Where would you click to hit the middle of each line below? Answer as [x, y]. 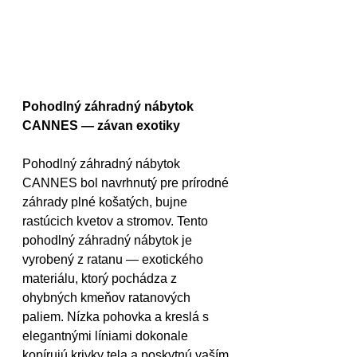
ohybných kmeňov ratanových [108, 298]
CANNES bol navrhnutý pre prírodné [127, 183]
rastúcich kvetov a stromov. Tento [117, 222]
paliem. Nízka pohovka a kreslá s [117, 317]
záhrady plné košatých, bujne [106, 202]
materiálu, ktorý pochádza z [101, 279]
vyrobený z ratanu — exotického [114, 260]
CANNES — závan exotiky [103, 126]
